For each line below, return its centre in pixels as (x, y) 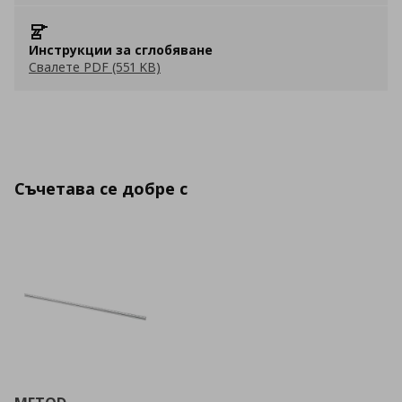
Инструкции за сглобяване (121, 50)
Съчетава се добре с (101, 188)
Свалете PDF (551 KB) (95, 67)
